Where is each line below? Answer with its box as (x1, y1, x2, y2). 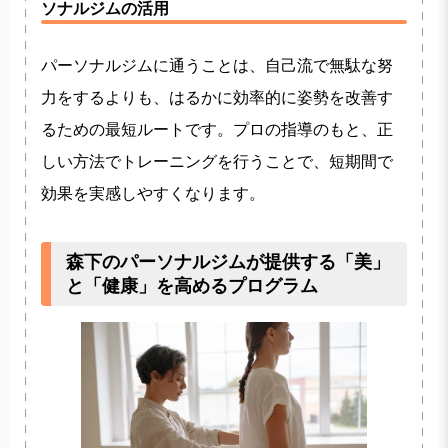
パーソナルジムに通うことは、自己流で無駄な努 (40, 56, 393, 74)
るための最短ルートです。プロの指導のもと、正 (40, 120, 393, 138)
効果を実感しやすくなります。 (40, 184, 265, 202)
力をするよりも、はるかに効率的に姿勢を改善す (40, 88, 393, 106)
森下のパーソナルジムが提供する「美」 (65, 251, 390, 272)
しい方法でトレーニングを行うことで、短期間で (40, 152, 393, 170)
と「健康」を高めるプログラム (65, 275, 318, 296)
